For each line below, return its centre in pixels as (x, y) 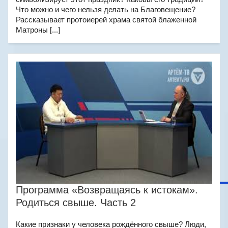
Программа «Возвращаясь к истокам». (107, 190)
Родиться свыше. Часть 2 (76, 203)
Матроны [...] (38, 30)
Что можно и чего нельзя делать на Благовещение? (106, 9)
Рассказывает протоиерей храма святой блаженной (106, 20)
